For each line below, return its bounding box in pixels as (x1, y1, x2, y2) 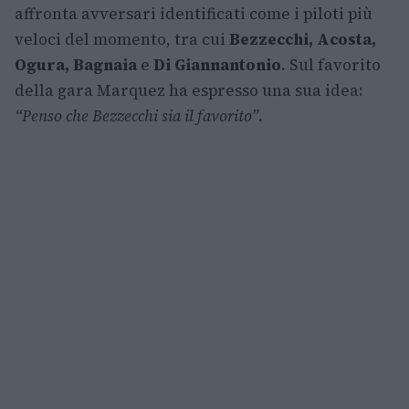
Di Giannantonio (153, 54, 281, 77)
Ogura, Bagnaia (15, 54, 137, 77)
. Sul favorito (281, 54, 381, 77)
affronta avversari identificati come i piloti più (15, 3, 372, 26)
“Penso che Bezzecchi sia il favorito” (15, 105, 258, 128)
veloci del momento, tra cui (15, 28, 229, 51)
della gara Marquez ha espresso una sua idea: (15, 79, 363, 102)
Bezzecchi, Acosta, (229, 28, 376, 51)
